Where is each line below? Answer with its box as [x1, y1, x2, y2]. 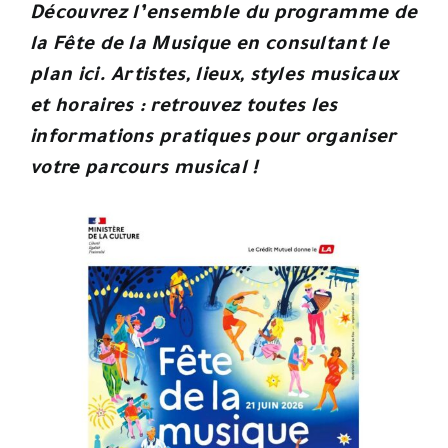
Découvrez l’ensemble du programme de [30, 4, 418, 26]
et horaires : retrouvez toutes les [30, 97, 338, 119]
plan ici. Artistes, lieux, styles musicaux [30, 66, 399, 88]
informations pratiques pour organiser [30, 128, 397, 150]
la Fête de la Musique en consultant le [30, 35, 389, 57]
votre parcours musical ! [30, 159, 259, 181]
